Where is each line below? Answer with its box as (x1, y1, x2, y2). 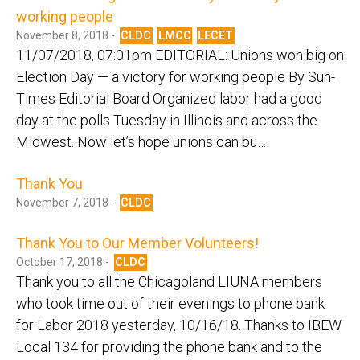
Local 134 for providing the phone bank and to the (16, 337, 322, 355)
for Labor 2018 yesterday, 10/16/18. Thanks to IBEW (16, 316, 342, 333)
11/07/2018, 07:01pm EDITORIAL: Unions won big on (16, 47, 344, 64)
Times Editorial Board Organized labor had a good (16, 90, 322, 108)
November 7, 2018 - (16, 196, 117, 210)
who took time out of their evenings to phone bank (16, 294, 325, 312)
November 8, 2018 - (16, 29, 117, 43)
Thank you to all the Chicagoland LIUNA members (16, 272, 322, 290)
